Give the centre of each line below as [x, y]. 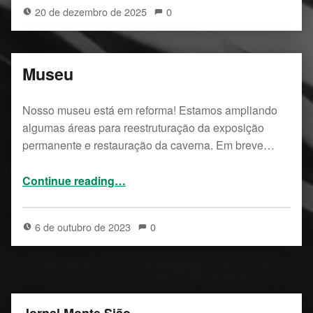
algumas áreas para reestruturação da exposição [143, 127]
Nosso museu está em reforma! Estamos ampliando [150, 110]
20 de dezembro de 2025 [93, 11]
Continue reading [68, 180]
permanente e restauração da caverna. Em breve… [148, 145]
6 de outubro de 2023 [85, 226]
